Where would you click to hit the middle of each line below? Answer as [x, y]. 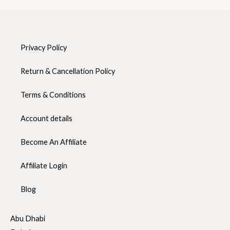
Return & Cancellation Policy [68, 71]
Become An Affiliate [54, 142]
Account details [46, 118]
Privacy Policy [44, 47]
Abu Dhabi [28, 218]
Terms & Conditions [53, 94]
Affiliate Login [44, 165]
